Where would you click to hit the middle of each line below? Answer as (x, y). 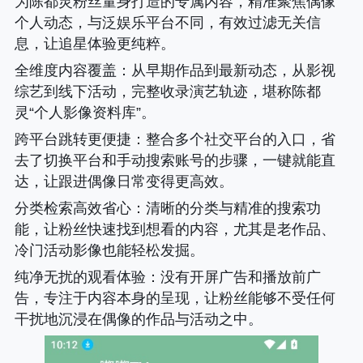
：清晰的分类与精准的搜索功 (226, 208)
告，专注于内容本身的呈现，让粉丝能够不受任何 (175, 299)
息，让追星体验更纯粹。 (94, 43)
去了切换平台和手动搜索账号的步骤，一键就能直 (175, 160)
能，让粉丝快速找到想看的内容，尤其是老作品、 (175, 229)
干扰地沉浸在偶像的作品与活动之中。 (138, 320)
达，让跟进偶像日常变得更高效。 (124, 181)
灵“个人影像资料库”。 (85, 112)
